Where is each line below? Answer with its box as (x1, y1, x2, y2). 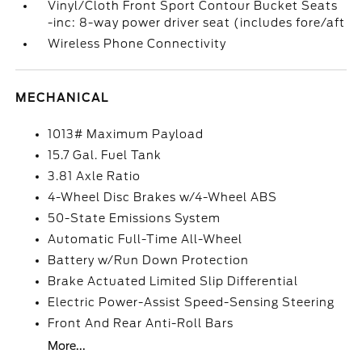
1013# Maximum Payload (48, 128, 204, 141)
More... (48, 339, 86, 352)
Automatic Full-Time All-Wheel (48, 233, 243, 246)
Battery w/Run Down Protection (48, 254, 250, 267)
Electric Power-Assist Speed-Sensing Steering (48, 296, 335, 309)
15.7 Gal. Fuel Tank (48, 149, 162, 162)
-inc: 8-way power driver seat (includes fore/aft (48, 16, 346, 29)
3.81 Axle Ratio (48, 170, 141, 183)
